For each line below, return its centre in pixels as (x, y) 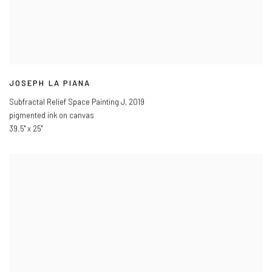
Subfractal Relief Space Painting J (67, 102)
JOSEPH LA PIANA (50, 83)
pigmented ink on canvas (52, 116)
